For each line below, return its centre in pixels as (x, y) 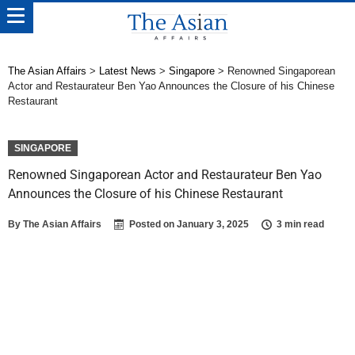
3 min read (300, 224)
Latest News (128, 71)
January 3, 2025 (213, 224)
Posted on (153, 224)
